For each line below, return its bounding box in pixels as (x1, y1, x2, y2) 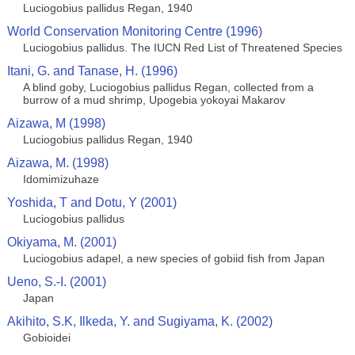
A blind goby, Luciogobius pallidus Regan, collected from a (22, 81, 314, 94)
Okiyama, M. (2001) (6, 235, 116, 249)
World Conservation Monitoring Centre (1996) (6, 25, 262, 38)
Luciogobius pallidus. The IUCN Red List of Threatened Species (22, 41, 342, 54)
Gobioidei (22, 331, 71, 344)
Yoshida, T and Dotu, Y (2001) (6, 196, 177, 209)
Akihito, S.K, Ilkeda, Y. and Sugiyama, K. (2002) (6, 315, 273, 328)
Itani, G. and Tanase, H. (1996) (6, 64, 177, 78)
